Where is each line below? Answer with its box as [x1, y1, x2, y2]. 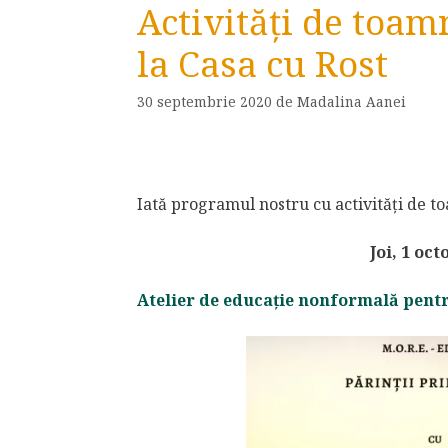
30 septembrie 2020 [137, 91, 272, 111]
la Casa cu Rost [137, 40, 388, 88]
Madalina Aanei [297, 91, 406, 111]
